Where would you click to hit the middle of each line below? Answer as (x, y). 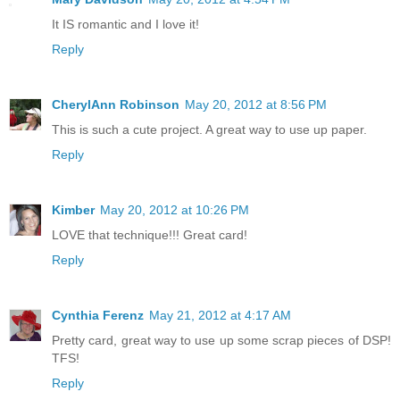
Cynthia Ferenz (98, 316)
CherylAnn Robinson (116, 105)
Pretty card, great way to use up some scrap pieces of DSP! (221, 341)
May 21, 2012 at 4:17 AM (220, 316)
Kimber (73, 210)
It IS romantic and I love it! (125, 25)
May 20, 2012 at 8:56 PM (256, 105)
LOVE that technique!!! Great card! (150, 235)
